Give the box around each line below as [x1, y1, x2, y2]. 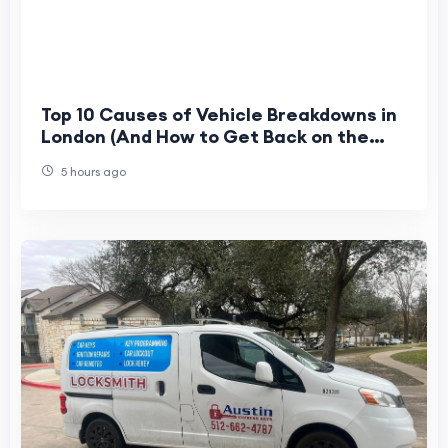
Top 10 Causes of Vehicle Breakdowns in [41, 103, 397, 127]
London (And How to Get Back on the [41, 125, 369, 149]
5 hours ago [58, 164, 126, 180]
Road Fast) [41, 147, 137, 171]
